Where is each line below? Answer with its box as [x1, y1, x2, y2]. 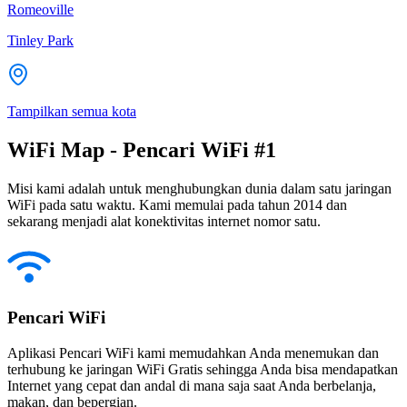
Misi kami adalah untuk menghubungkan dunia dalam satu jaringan [7, 180, 392, 196]
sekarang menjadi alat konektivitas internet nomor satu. [7, 213, 321, 229]
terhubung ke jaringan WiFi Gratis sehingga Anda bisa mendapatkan [7, 362, 398, 378]
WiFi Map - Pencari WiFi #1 [7, 137, 276, 162]
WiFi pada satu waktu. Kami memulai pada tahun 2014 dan [7, 196, 347, 213]
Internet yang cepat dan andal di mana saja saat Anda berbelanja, [7, 378, 376, 394]
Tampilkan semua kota [7, 103, 136, 119]
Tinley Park [7, 32, 74, 48]
